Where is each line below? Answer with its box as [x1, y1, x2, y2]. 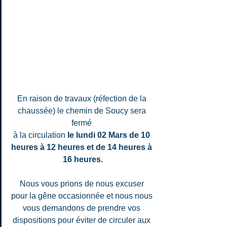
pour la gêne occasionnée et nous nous [11, 191, 155, 200]
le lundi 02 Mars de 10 [67, 130, 152, 139]
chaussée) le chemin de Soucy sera [17, 106, 148, 115]
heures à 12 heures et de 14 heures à [11, 142, 154, 152]
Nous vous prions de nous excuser [19, 179, 146, 188]
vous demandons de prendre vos [23, 203, 142, 212]
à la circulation [13, 130, 67, 139]
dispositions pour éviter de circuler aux [13, 215, 153, 224]
